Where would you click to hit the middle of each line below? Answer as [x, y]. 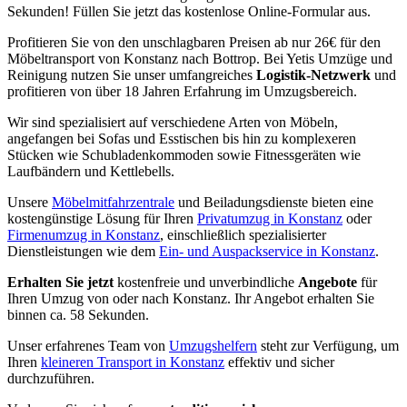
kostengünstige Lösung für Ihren [102, 218]
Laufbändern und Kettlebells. [91, 171]
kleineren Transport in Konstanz [133, 362]
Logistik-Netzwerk [313, 74]
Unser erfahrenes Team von [88, 345]
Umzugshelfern [213, 345]
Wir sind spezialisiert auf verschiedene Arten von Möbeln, [173, 122]
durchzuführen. [51, 378]
